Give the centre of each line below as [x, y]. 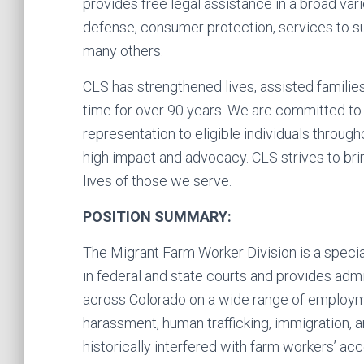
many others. [123, 51]
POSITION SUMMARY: [157, 217]
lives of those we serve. [157, 181]
